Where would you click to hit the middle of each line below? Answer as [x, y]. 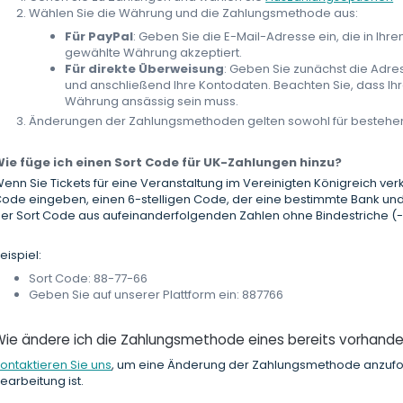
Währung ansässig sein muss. [153, 102]
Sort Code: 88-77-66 [89, 279]
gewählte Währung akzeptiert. [155, 53]
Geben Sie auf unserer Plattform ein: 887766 [157, 295]
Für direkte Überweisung [145, 69]
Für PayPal [99, 37]
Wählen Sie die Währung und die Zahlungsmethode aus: [197, 13]
